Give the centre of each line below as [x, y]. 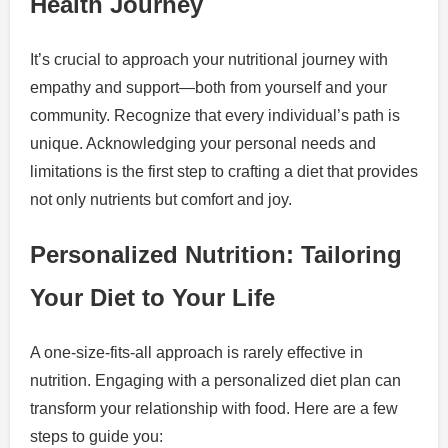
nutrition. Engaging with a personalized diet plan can [215, 381]
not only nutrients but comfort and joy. [161, 199]
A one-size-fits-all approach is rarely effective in [196, 353]
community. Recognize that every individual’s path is [215, 115]
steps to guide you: [96, 437]
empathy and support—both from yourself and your [208, 87]
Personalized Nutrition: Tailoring [216, 255]
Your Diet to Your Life [152, 298]
